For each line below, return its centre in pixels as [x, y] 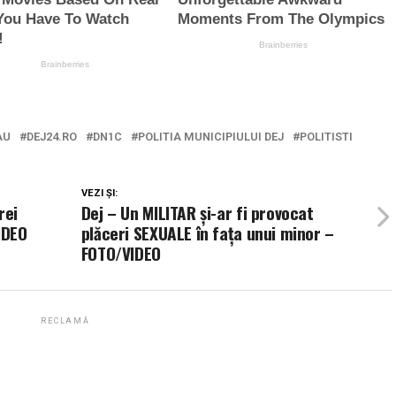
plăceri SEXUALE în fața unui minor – [207, 232]
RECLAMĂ [65, 320]
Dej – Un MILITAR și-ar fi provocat [197, 212]
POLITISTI [326, 136]
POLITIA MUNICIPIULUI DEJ [211, 136]
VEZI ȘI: [99, 193]
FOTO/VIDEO [121, 253]
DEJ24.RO [52, 136]
